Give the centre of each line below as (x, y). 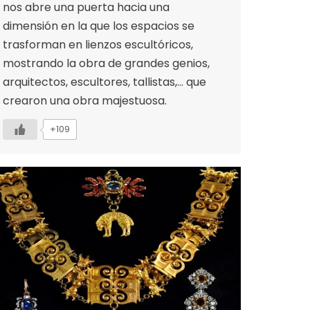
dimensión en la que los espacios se (99, 26)
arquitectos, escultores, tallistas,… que (104, 82)
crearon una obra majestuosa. (85, 100)
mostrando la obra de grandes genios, (106, 63)
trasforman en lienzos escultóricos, (98, 44)
